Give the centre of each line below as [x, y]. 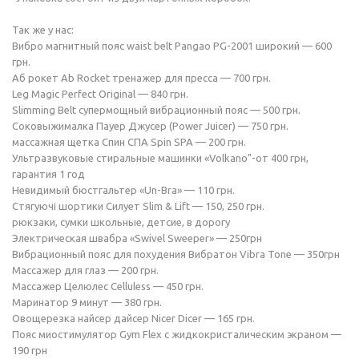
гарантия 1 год [48, 174]
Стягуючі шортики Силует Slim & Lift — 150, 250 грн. [138, 206]
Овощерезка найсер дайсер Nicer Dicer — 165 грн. [133, 318]
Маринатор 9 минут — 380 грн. [87, 302]
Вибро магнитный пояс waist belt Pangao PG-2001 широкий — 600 [172, 46]
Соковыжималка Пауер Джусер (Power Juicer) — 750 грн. [150, 126]
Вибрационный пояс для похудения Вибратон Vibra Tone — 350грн [176, 254]
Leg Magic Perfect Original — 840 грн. [100, 94]
